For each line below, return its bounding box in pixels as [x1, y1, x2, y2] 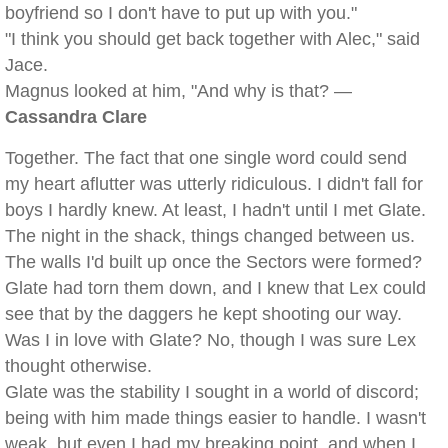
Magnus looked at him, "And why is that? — [5, 81, 352, 101]
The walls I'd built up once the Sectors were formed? [5, 252, 422, 272]
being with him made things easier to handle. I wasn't [5, 408, 426, 428]
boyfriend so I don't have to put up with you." [5, 3, 357, 23]
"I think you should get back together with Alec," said [5, 29, 420, 49]
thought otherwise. [5, 356, 152, 376]
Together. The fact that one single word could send [5, 148, 407, 168]
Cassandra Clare [5, 107, 147, 127]
